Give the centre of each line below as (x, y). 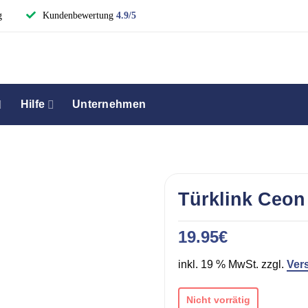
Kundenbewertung (79, 15)
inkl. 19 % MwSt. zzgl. (232, 265)
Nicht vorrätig (218, 299)
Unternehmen (109, 104)
